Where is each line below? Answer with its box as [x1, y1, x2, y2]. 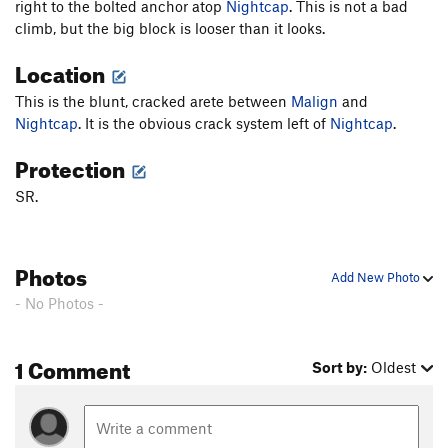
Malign [291, 92, 338, 111]
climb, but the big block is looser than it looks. [15, 19, 325, 38]
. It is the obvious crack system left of [78, 114, 330, 133]
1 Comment [15, 349, 130, 385]
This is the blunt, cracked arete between [15, 92, 291, 111]
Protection [15, 148, 129, 184]
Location [15, 53, 109, 89]
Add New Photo [331, 269, 423, 286]
